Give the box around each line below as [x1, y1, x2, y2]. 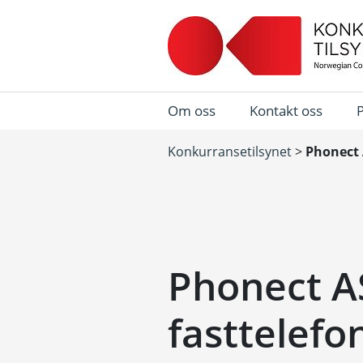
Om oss [168, 101, 216, 120]
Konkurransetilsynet [168, 143, 292, 160]
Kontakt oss [250, 101, 322, 120]
